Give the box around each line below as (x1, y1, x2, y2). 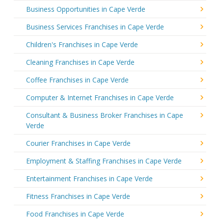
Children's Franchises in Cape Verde (26, 39, 138, 49)
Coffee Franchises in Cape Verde (26, 75, 129, 84)
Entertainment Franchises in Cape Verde (26, 173, 153, 183)
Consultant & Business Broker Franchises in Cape (26, 110, 183, 120)
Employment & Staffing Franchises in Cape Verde (26, 156, 182, 165)
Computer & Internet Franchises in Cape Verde (26, 92, 174, 102)
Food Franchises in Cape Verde (26, 209, 124, 219)
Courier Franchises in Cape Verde (26, 138, 131, 148)
